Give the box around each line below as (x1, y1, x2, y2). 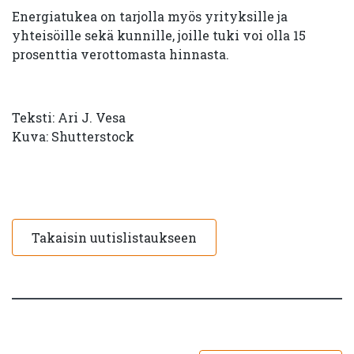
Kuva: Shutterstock (12, 128, 134, 145)
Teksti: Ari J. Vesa (12, 109, 126, 126)
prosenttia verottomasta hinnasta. (12, 46, 229, 62)
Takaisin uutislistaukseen (32, 229, 197, 246)
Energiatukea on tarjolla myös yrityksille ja (12, 8, 288, 24)
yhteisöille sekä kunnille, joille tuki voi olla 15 (12, 27, 306, 43)
